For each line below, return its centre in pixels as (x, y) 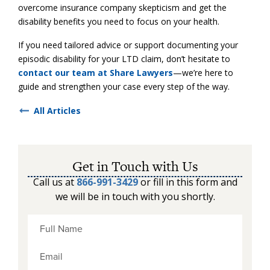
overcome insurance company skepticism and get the (122, 7)
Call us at (55, 182)
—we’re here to (203, 72)
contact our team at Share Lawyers (96, 72)
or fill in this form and (187, 182)
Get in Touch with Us (135, 166)
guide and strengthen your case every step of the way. (124, 86)
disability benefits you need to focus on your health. (119, 21)
